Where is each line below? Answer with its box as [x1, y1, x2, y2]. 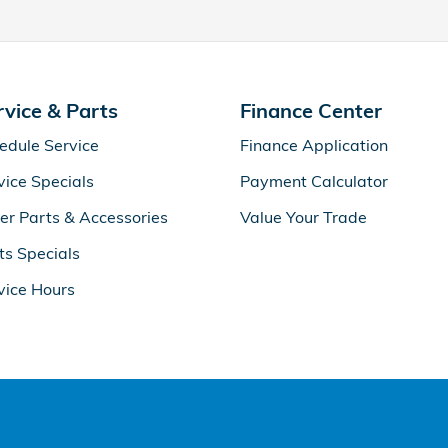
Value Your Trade [240, 207, 367, 227]
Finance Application [240, 135, 388, 155]
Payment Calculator [240, 171, 388, 191]
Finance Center [240, 98, 382, 123]
